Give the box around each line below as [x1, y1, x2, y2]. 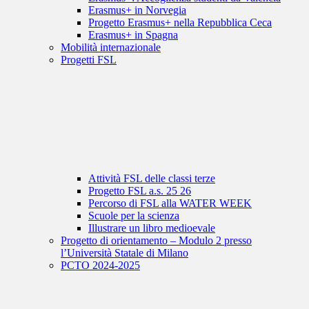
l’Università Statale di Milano [61, 247, 188, 259]
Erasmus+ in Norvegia [88, 4, 186, 17]
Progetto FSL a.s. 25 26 [88, 185, 191, 197]
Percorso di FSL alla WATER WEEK [88, 197, 252, 210]
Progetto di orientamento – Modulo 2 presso [61, 235, 252, 247]
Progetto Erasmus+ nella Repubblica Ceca [88, 17, 272, 29]
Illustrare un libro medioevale [88, 222, 215, 235]
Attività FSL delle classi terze [88, 172, 215, 185]
